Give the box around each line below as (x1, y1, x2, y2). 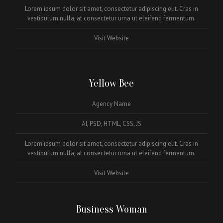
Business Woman (76, 203, 147, 215)
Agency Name (92, 99, 131, 108)
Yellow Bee (89, 77, 134, 89)
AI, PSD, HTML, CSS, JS (82, 119, 141, 128)
